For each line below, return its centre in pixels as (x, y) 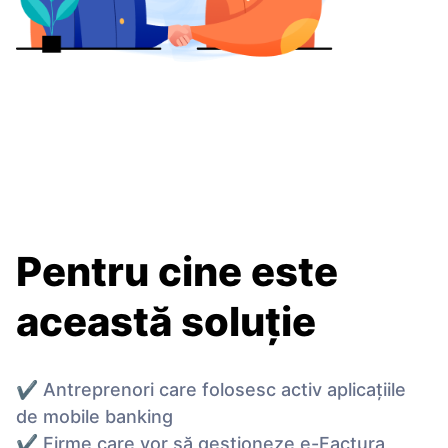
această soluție (166, 322)
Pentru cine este (177, 272)
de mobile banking (94, 417)
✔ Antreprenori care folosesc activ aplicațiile (211, 390)
